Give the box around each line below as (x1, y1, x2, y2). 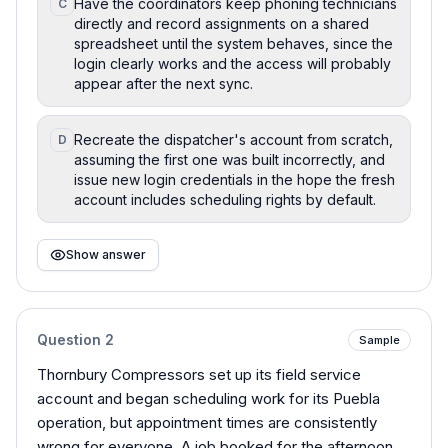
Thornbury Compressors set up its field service (37, 364, 361, 384)
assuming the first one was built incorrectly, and (74, 150, 385, 168)
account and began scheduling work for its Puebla (37, 388, 380, 408)
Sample (359, 332, 400, 347)
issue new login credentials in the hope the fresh (74, 170, 395, 188)
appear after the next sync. (74, 74, 253, 92)
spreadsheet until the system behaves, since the (74, 34, 393, 52)
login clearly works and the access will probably (74, 54, 391, 72)
